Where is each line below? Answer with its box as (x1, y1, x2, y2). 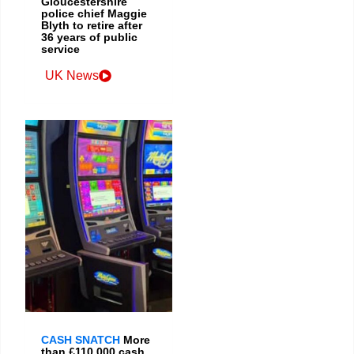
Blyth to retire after (41, 19, 142, 32)
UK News (45, 69, 99, 83)
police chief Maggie (41, 7, 147, 21)
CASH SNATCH (41, 333, 120, 347)
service (41, 43, 80, 56)
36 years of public (41, 31, 137, 44)
